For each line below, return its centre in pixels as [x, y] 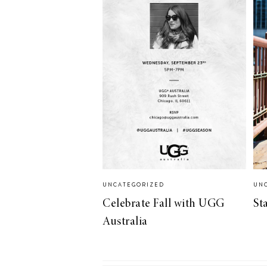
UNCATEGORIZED [133, 184]
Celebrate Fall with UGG [164, 204]
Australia [125, 221]
